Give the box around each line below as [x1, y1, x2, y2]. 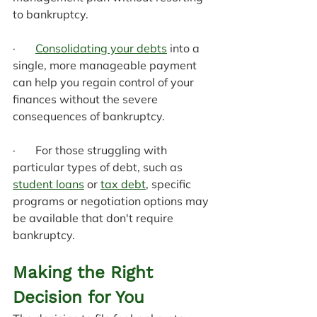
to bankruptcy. [13, 6, 88, 21]
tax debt [100, 176, 146, 191]
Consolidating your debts [35, 40, 167, 55]
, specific [146, 176, 194, 191]
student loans [13, 176, 84, 191]
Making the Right [13, 262, 158, 282]
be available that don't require [13, 210, 176, 225]
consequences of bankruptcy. [13, 108, 165, 123]
